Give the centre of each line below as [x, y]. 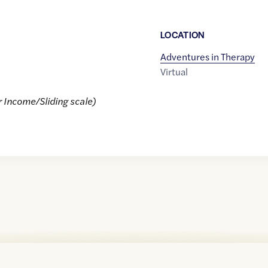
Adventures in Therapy [207, 57]
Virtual [174, 72]
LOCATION [182, 35]
